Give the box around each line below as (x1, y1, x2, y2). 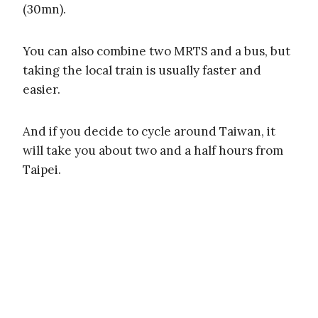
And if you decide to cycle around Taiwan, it (23, 124, 275, 140)
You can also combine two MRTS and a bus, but (23, 43, 290, 60)
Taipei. (23, 162, 61, 178)
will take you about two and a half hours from (23, 143, 283, 159)
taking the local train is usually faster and (23, 62, 261, 79)
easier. (23, 82, 60, 98)
